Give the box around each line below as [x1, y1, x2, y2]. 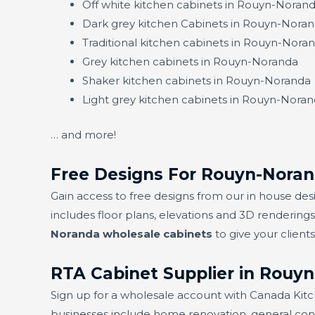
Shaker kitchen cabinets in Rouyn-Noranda [82, 74, 311, 88]
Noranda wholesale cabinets [51, 226, 212, 240]
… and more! [51, 127, 116, 141]
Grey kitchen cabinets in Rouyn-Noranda [82, 55, 298, 69]
